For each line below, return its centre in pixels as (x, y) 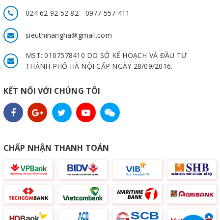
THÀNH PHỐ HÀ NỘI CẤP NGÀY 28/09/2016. (99, 66)
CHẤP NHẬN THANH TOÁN (56, 148)
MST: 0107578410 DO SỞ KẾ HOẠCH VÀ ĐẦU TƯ (106, 55)
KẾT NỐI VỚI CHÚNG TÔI (52, 91)
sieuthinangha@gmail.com (69, 35)
